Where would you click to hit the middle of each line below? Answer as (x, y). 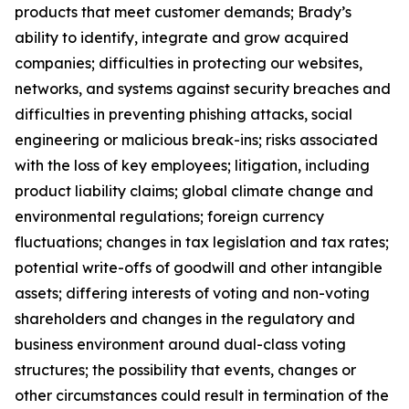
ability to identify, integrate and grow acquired (182, 37)
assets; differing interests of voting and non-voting (192, 293)
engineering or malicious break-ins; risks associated (196, 140)
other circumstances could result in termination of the (202, 395)
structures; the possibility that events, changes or (185, 370)
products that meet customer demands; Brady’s (183, 12)
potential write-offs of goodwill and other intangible (199, 267)
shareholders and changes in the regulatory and (185, 319)
